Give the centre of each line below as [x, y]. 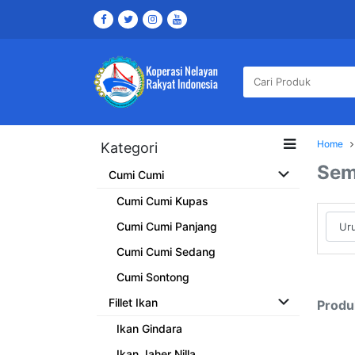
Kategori [129, 148]
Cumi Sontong [153, 277]
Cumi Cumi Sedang [166, 252]
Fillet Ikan [133, 303]
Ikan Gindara [149, 329]
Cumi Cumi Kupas [162, 201]
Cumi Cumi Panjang [167, 227]
